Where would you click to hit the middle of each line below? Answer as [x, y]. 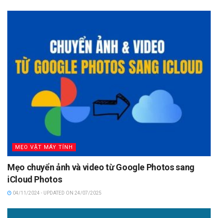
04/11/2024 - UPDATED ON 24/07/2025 [57, 193]
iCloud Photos [35, 180]
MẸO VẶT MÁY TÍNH [44, 147]
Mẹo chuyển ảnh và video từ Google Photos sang [101, 167]
